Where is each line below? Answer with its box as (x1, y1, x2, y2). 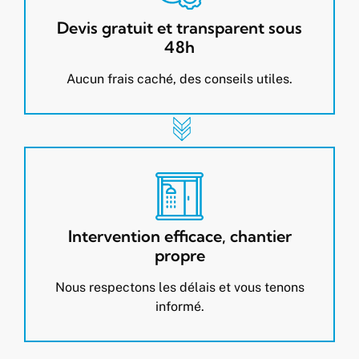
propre (154, 245, 205, 266)
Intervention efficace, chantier (67, 226, 292, 247)
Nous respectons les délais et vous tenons (54, 280, 305, 296)
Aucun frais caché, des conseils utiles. (67, 71, 292, 87)
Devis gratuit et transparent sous (57, 18, 302, 38)
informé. (155, 299, 204, 315)
